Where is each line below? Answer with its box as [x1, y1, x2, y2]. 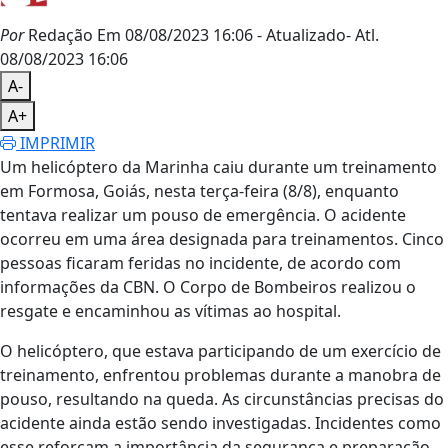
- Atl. [346, 24, 379, 46]
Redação [24, 24, 93, 46]
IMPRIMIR [16, 132, 95, 154]
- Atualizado [257, 24, 346, 46]
